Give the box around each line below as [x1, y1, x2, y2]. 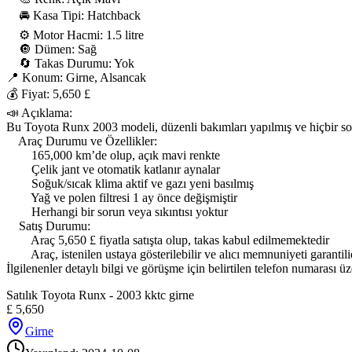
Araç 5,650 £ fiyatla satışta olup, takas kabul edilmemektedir [6, 233, 329, 247]
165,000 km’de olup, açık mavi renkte [6, 148, 220, 163]
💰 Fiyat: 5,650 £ [6, 87, 90, 101]
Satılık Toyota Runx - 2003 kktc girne [6, 288, 194, 302]
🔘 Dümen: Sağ [6, 42, 97, 57]
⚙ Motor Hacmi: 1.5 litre [6, 28, 144, 42]
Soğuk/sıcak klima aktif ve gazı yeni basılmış [6, 177, 254, 191]
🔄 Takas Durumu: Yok [6, 57, 134, 71]
